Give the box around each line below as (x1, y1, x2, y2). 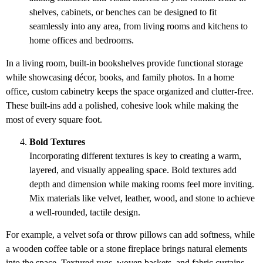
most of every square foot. (6, 114, 102, 124)
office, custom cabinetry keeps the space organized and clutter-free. (6, 86, 254, 96)
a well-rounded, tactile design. (29, 207, 140, 217)
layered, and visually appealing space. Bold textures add (29, 164, 237, 175)
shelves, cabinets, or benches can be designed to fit (29, 7, 217, 18)
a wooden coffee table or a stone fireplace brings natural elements (6, 244, 247, 254)
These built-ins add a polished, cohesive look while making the (6, 100, 238, 110)
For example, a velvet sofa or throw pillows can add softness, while (6, 230, 255, 240)
